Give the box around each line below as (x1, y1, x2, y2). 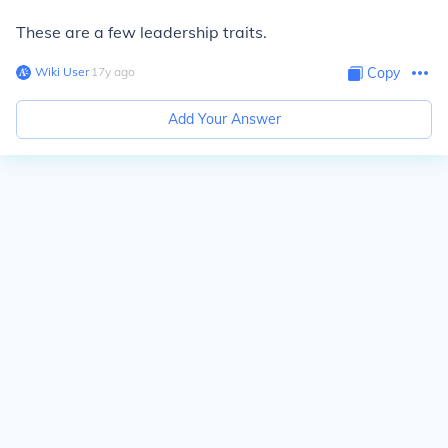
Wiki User (35, 64, 89, 79)
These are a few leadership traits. (16, 22, 267, 42)
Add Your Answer (167, 110, 281, 128)
